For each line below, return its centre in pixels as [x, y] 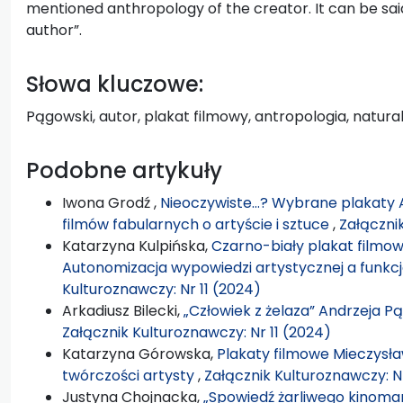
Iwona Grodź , [111, 202]
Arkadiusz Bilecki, [123, 310]
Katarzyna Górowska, [139, 354]
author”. [54, 30]
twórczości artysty [130, 375]
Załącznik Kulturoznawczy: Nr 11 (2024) [197, 332]
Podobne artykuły [124, 170]
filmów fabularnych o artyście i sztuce [197, 224]
